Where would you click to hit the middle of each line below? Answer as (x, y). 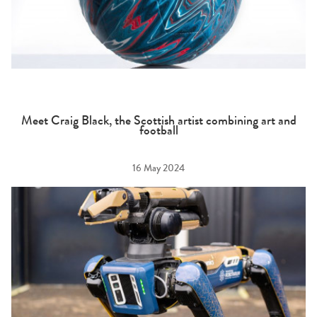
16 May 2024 (158, 170)
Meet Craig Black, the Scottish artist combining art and (158, 121)
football (158, 131)
